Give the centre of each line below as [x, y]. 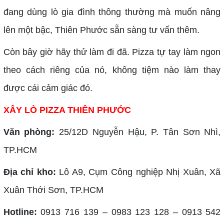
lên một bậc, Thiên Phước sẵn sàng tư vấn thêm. [101, 30]
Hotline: [22, 212]
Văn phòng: [29, 132]
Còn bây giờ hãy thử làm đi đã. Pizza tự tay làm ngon [112, 52]
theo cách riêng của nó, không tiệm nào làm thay [112, 70]
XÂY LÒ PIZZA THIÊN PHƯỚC [68, 110]
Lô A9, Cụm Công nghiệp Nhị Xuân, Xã [138, 172]
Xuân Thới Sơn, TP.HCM [53, 190]
